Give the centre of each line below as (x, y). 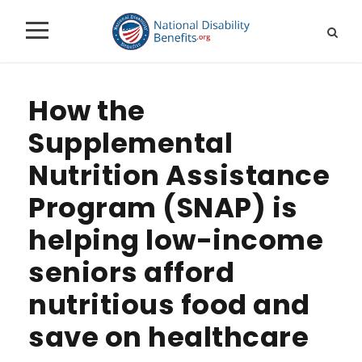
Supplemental (130, 143)
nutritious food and (169, 304)
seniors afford (131, 272)
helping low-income (176, 240)
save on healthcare (168, 337)
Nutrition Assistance (179, 175)
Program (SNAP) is (163, 207)
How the (87, 110)
